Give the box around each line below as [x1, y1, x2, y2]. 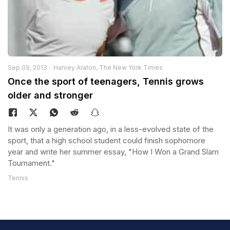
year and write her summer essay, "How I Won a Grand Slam [8, 147, 219, 157]
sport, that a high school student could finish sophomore [8, 136, 205, 145]
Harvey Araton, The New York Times [53, 64, 163, 71]
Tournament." [8, 158, 55, 168]
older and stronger [8, 90, 93, 101]
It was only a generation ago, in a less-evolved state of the [8, 124, 214, 134]
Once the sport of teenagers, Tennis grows [8, 76, 204, 87]
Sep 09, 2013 [8, 64, 47, 71]
